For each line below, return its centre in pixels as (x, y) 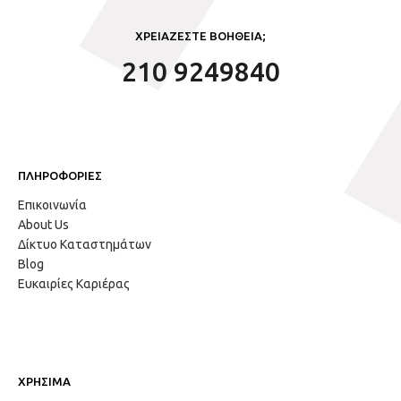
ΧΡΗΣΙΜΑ (44, 381)
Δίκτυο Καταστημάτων (85, 244)
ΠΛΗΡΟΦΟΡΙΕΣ (60, 175)
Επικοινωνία (52, 205)
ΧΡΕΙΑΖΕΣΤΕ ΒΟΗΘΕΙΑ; (200, 35)
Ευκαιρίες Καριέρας (74, 283)
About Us (43, 224)
